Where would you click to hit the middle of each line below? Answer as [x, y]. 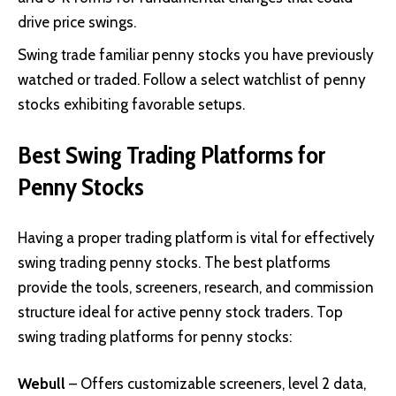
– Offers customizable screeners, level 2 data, [216, 384]
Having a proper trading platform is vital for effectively [196, 237]
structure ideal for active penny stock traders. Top [180, 312]
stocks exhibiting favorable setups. [131, 104]
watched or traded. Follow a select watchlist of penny [192, 79]
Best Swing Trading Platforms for [171, 155]
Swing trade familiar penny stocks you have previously [196, 54]
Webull [42, 384]
